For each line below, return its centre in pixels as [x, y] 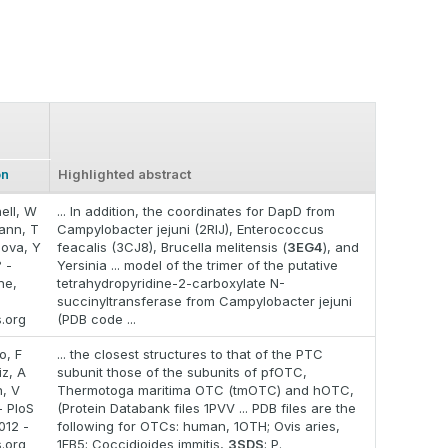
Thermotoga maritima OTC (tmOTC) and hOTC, [205, 390]
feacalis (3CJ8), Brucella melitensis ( [172, 247]
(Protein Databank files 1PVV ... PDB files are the [206, 408]
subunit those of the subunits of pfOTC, [182, 372]
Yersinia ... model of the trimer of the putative [197, 265]
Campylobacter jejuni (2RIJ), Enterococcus [190, 229]
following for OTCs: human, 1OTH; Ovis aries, [198, 426]
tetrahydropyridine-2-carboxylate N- [171, 283]
